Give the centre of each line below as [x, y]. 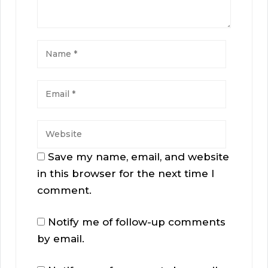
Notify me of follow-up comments [137, 222]
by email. [61, 239]
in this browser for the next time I [126, 174]
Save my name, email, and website [138, 157]
